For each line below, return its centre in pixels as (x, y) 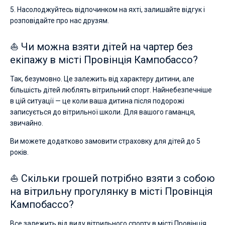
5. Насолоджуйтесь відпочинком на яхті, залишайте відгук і (107, 10)
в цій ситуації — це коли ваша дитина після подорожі (97, 101)
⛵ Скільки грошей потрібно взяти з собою (113, 178)
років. (19, 152)
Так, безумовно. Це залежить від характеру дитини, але (102, 79)
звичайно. (27, 123)
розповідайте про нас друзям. (60, 21)
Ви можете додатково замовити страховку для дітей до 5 (105, 141)
